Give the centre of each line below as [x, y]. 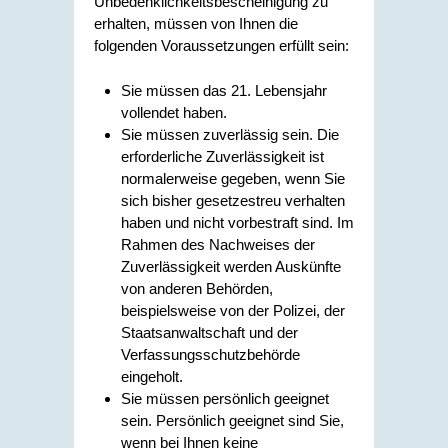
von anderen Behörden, [197, 288]
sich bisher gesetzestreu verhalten [233, 200]
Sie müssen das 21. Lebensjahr [224, 90]
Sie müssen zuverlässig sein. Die [230, 134]
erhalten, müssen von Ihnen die [196, 23]
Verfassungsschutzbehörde [210, 354]
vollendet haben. [174, 112]
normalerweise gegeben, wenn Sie [233, 178]
